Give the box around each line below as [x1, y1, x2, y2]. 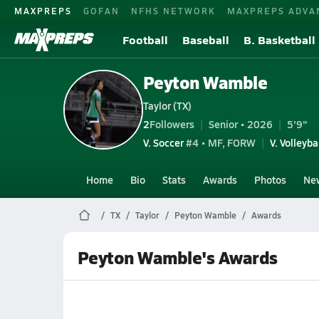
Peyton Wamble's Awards [77, 245, 278, 269]
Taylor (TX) [142, 98, 192, 113]
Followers [149, 116, 194, 131]
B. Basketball [244, 31, 315, 48]
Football [122, 31, 168, 48]
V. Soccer [142, 135, 184, 150]
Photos [253, 172, 286, 187]
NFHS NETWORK [131, 4, 216, 16]
